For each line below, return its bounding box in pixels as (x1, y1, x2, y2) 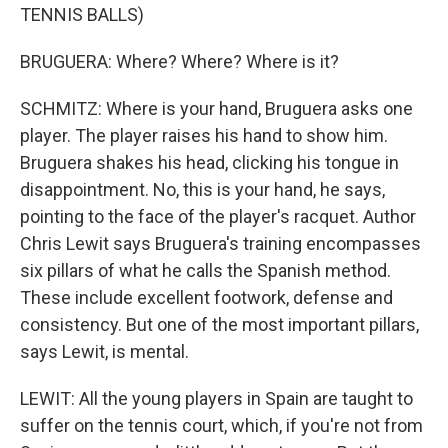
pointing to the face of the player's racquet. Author (20, 206, 416, 227)
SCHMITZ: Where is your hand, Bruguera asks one (20, 98, 413, 119)
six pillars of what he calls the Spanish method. (20, 260, 391, 281)
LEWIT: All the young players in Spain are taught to (20, 388, 413, 409)
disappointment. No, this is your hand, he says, (20, 179, 385, 200)
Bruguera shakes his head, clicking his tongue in (20, 152, 399, 173)
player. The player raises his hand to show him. (20, 125, 388, 146)
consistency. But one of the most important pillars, (20, 314, 419, 335)
